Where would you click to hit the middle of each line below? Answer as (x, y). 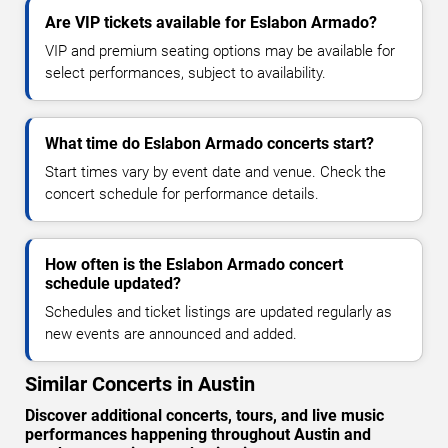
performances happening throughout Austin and (198, 435)
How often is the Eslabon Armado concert (194, 265)
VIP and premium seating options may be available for (220, 51)
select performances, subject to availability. (185, 73)
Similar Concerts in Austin (140, 384)
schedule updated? (113, 284)
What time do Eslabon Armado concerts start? (209, 144)
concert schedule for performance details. (182, 194)
